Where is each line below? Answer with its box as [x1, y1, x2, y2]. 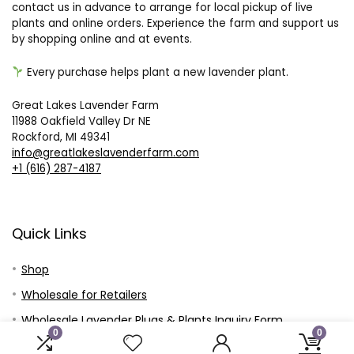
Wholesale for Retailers [21, 287, 147, 303]
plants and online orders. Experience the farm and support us [12, 16, 339, 32]
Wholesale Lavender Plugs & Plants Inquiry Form [21, 312, 283, 329]
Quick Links [12, 224, 87, 244]
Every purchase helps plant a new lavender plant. [27, 65, 289, 81]
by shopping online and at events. [12, 32, 192, 47]
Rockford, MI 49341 [12, 130, 110, 145]
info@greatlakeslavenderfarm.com [12, 145, 199, 161]
